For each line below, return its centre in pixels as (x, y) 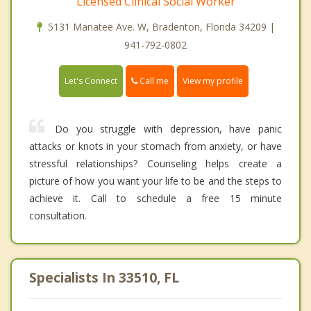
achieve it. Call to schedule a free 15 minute (155, 199)
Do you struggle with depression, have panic (168, 129)
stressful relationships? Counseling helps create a (155, 164)
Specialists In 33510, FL (104, 278)
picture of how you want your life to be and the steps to (155, 181)
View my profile (213, 81)
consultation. (58, 216)
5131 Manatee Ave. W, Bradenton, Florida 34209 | (161, 27)
